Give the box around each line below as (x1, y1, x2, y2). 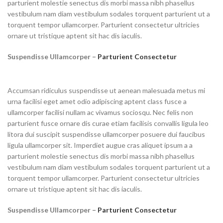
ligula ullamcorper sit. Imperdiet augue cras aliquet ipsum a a (7, 141, 193, 149)
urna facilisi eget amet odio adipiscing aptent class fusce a (7, 97, 187, 106)
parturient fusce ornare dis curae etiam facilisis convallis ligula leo (7, 119, 209, 127)
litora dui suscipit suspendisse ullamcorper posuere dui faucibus (7, 130, 205, 138)
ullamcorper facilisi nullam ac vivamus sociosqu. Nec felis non (7, 108, 193, 116)
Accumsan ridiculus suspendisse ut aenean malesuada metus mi (7, 86, 205, 95)
